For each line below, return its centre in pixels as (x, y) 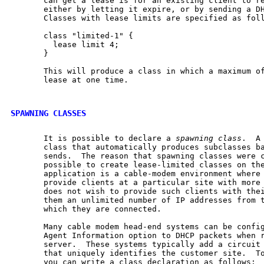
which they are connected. (86, 209)
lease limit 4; (65, 44)
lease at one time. (70, 80)
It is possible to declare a (93, 138)
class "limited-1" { (72, 35)
